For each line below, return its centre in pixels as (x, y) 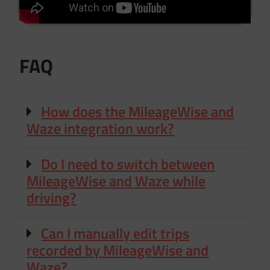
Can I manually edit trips (115, 233)
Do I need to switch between (128, 164)
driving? (52, 197)
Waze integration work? (101, 128)
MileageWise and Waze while (116, 181)
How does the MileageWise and (138, 111)
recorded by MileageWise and (118, 250)
